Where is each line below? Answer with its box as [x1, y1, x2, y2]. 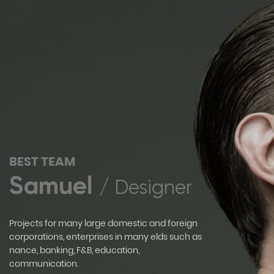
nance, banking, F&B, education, [9, 244, 139, 257]
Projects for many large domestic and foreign [9, 217, 198, 230]
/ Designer [99, 176, 192, 199]
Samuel [9, 171, 99, 201]
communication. [9, 257, 78, 270]
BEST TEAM [9, 153, 75, 171]
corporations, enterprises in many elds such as [9, 231, 202, 243]
